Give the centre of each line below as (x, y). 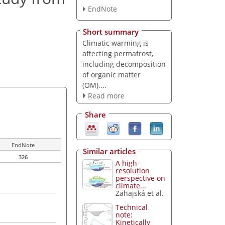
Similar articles (109, 151)
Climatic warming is (115, 43)
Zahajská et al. (140, 193)
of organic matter (111, 74)
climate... (131, 185)
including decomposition (124, 64)
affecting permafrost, (118, 53)
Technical (132, 207)
